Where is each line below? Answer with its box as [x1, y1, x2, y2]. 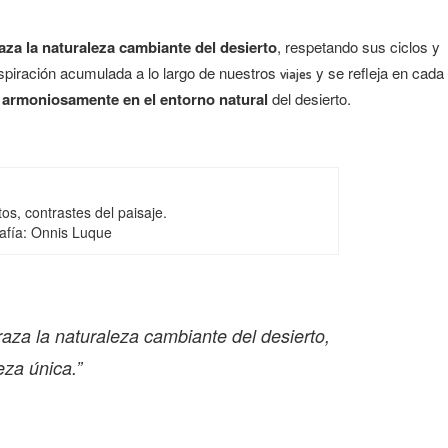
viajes [280, 65, 312, 82]
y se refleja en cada [312, 62, 444, 83]
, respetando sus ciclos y [277, 36, 440, 57]
